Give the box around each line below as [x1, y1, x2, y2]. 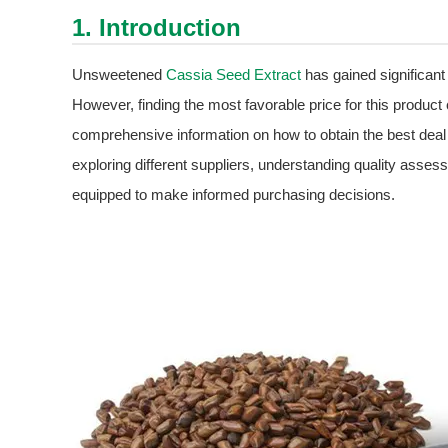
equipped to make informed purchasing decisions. [72, 186, 395, 204]
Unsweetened [72, 66, 166, 84]
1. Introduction [72, 14, 241, 42]
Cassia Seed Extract [166, 66, 301, 84]
